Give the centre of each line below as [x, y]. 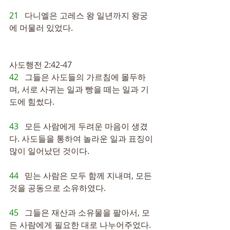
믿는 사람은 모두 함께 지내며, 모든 [89, 176]
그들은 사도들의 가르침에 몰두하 [85, 77]
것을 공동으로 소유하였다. [57, 188]
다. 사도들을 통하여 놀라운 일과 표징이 [82, 139]
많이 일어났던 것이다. [49, 151]
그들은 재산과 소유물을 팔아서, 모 [87, 213]
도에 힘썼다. [32, 102]
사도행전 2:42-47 [41, 65]
